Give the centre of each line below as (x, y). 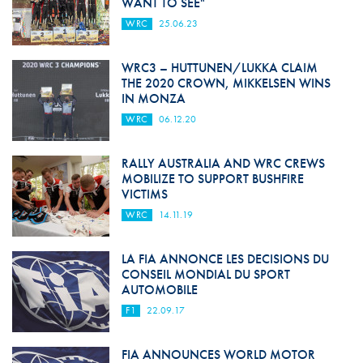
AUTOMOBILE (159, 289)
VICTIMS (144, 194)
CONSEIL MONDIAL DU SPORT (205, 274)
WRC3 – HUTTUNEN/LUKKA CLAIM (219, 67)
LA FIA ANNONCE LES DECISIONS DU (225, 258)
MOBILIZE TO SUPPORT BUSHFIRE (212, 178)
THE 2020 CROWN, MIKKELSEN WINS (226, 83)
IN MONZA (153, 98)
